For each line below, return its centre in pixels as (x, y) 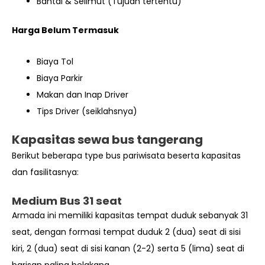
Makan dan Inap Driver (83, 94)
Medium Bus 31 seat (67, 201)
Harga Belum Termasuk (65, 30)
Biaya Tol (55, 61)
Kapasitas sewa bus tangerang (107, 139)
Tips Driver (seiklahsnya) (87, 111)
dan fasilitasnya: (45, 172)
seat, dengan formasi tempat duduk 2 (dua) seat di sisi (126, 232)
